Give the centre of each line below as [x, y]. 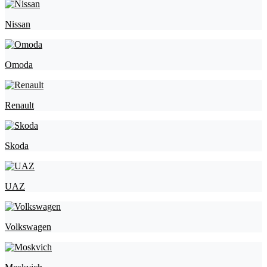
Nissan [18, 24]
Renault [19, 105]
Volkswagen [28, 227]
